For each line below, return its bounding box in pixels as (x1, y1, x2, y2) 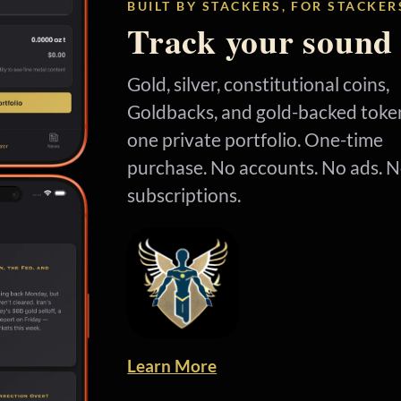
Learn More (127, 354, 218, 376)
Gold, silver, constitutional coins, (127, 73, 390, 95)
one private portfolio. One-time (127, 128, 384, 150)
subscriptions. (127, 183, 242, 206)
